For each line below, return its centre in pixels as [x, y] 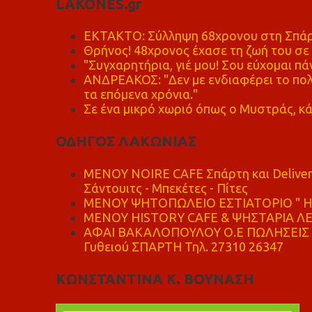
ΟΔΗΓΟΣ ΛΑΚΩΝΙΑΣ [126, 141]
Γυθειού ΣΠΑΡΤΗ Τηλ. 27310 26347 [183, 246]
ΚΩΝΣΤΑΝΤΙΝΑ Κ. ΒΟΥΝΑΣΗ [155, 279]
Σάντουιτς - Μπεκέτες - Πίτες [165, 188]
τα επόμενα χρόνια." [140, 94]
